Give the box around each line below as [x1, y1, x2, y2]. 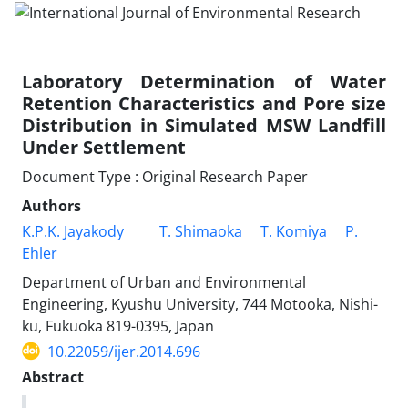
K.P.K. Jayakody [22, 220, 124, 241]
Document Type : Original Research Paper [22, 166, 308, 187]
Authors [22, 195, 81, 216]
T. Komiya [260, 220, 327, 241]
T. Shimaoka [159, 220, 242, 241]
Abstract [22, 366, 84, 387]
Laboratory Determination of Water [22, 68, 386, 94]
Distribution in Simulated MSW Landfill [22, 112, 386, 138]
